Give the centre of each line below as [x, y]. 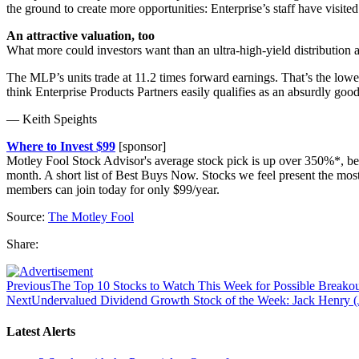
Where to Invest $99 [61, 146]
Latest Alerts [41, 332]
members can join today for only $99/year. [113, 189]
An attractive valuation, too [81, 35]
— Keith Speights [52, 119]
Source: [27, 216]
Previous [28, 285]
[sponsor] [141, 146]
